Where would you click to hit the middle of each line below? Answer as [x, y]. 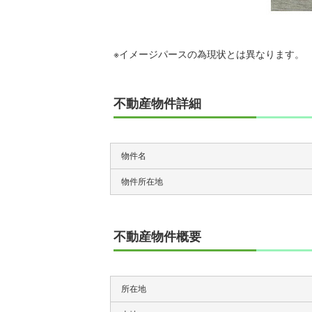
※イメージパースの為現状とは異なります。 [209, 54]
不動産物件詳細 [157, 104]
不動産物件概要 [157, 237]
